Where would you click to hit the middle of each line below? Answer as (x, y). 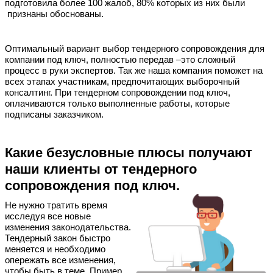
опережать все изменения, (60, 261)
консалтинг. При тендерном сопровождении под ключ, (118, 93)
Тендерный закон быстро (58, 239)
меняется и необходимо (55, 250)
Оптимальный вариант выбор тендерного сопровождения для (135, 49)
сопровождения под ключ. (92, 185)
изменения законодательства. (68, 228)
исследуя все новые (48, 217)
